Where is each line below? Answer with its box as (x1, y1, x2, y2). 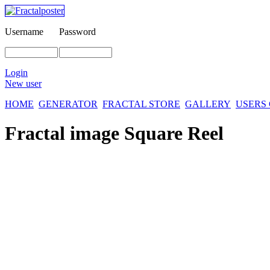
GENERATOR (39, 99, 98, 109)
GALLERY (185, 99, 231, 109)
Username (5, 27, 43, 37)
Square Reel (124, 122, 224, 145)
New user (5, 78, 42, 89)
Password (59, 27, 96, 37)
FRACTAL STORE (102, 99, 180, 109)
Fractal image (5, 122, 124, 145)
